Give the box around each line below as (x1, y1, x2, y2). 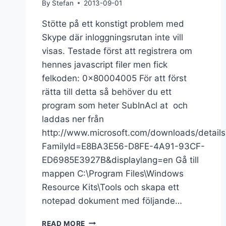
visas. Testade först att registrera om (42, 45, 192, 56)
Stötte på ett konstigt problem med (42, 18, 184, 29)
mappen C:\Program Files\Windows (42, 168, 184, 179)
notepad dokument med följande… (42, 195, 182, 206)
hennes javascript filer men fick (42, 59, 167, 70)
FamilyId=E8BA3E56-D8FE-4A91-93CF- (42, 141, 205, 151)
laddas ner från (42, 114, 104, 124)
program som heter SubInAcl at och (42, 100, 188, 110)
